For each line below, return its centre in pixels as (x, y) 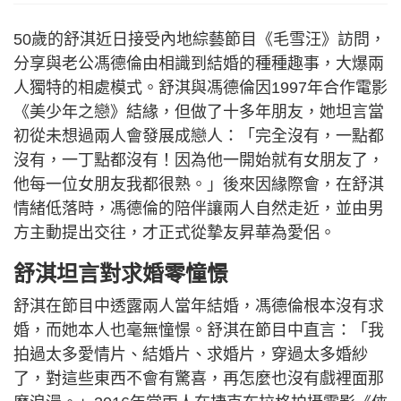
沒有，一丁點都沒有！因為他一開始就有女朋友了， (199, 160)
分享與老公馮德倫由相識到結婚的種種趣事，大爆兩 (199, 63)
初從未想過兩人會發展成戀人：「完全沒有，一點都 (199, 136)
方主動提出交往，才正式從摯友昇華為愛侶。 (175, 232)
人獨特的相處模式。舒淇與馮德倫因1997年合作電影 (200, 87)
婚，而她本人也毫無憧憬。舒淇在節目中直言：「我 (199, 330)
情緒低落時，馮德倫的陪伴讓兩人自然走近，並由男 (199, 208)
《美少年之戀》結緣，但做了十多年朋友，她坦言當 (199, 111)
